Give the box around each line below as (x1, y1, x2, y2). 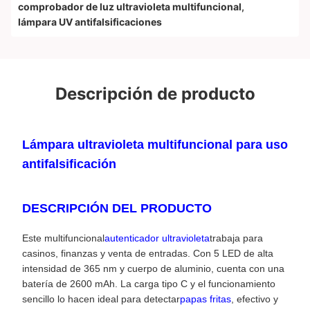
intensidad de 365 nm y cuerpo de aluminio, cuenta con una (22, 263, 284, 274)
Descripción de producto (55, 84, 255, 104)
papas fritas (180, 293, 231, 304)
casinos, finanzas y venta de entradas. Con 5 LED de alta (22, 248, 273, 259)
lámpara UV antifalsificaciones (18, 16, 162, 28)
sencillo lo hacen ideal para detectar (22, 293, 180, 304)
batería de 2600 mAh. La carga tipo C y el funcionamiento (22, 278, 275, 289)
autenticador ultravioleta (104, 232, 210, 244)
